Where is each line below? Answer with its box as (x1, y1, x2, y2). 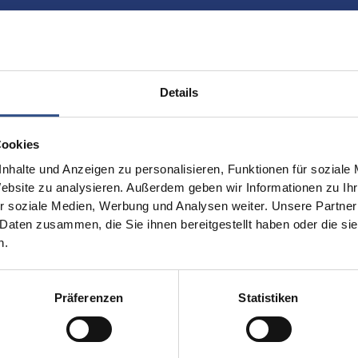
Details (159, 85, 199, 99)
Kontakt (191, 287, 253, 311)
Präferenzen (54, 290, 124, 304)
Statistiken (238, 290, 299, 304)
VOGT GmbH (191, 331, 264, 346)
